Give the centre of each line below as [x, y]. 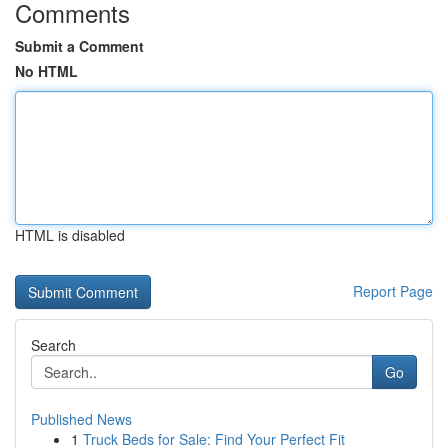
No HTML [46, 71]
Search [53, 345]
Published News [81, 419]
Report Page [393, 291]
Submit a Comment [79, 46]
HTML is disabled [70, 235]
